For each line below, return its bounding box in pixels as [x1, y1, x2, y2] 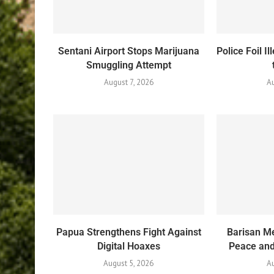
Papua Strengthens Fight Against [56, 226, 201, 239]
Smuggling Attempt [86, 59, 171, 71]
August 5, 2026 [103, 258, 154, 269]
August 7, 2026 [103, 76, 154, 87]
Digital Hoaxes [97, 240, 160, 253]
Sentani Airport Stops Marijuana [57, 45, 199, 57]
